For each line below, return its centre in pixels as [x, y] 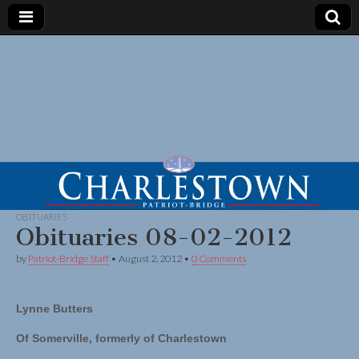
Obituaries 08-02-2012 [154, 238]
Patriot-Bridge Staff [69, 259]
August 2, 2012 [150, 259]
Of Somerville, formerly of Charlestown [121, 339]
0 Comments [219, 259]
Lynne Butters [54, 309]
